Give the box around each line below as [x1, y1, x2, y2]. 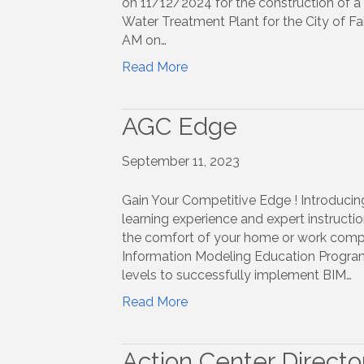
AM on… [121, 32, 167, 49]
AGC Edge [121, 112, 237, 141]
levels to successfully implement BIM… [121, 267, 352, 284]
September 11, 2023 [121, 154, 240, 170]
